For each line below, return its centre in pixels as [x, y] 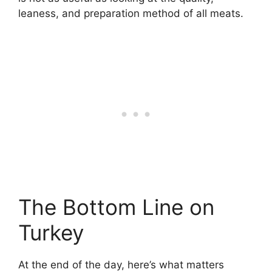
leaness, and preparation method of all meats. [131, 13]
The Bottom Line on [116, 207]
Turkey [51, 233]
